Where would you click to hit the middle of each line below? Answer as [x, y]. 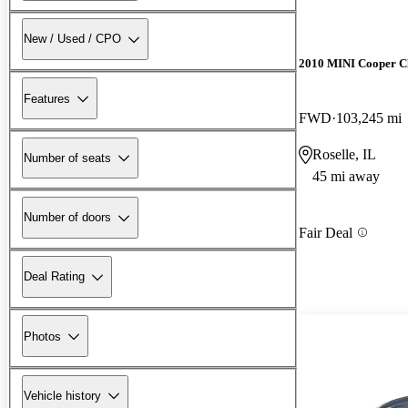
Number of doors [67, 218]
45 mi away [346, 176]
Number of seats [67, 158]
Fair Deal [326, 232]
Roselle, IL [344, 154]
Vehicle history [62, 395]
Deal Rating [54, 277]
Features [47, 98]
